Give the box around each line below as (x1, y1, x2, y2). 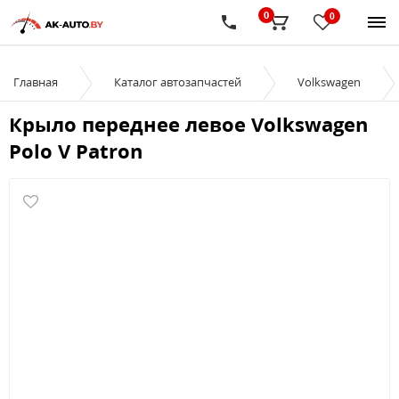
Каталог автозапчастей (114, 74, 241, 90)
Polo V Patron (9, 137, 142, 164)
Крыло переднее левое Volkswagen (9, 110, 368, 137)
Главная (13, 74, 58, 90)
